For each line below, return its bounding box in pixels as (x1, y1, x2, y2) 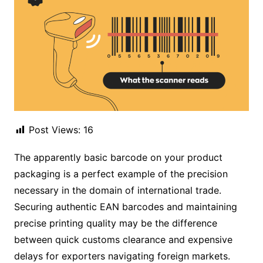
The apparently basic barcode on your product (14, 151, 222, 164)
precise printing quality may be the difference (14, 217, 217, 230)
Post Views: (28, 124, 80, 136)
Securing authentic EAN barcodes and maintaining (14, 201, 237, 213)
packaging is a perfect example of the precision (14, 168, 228, 180)
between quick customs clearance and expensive (14, 234, 232, 246)
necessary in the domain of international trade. (14, 184, 221, 197)
